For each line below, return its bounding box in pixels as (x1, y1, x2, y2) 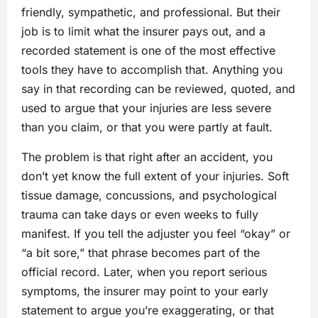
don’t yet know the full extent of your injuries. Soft (21, 168, 289, 183)
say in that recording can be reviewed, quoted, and (21, 81, 295, 96)
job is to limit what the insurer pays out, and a (21, 23, 265, 38)
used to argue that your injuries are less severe (21, 100, 271, 115)
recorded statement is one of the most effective (21, 43, 275, 57)
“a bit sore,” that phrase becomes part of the (21, 245, 260, 260)
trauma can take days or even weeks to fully (21, 207, 258, 221)
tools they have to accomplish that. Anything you (21, 62, 283, 77)
